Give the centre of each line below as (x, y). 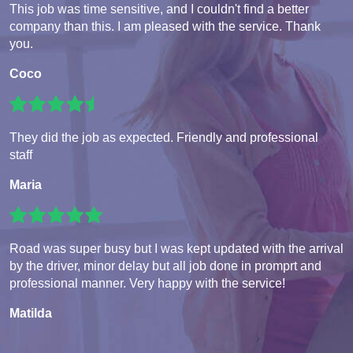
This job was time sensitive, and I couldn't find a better (159, 9)
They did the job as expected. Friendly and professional (164, 138)
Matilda (31, 314)
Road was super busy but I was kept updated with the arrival (176, 249)
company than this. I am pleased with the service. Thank (165, 27)
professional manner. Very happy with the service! (147, 284)
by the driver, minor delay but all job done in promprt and (165, 266)
